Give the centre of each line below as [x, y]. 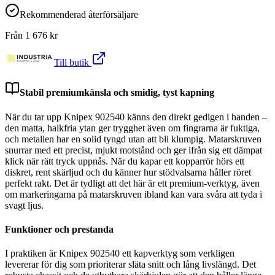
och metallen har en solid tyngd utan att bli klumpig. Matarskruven [133, 139]
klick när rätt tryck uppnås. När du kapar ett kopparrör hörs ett [125, 161]
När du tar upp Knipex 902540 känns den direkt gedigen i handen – [136, 117]
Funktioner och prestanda [59, 229]
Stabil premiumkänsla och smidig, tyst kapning [117, 93]
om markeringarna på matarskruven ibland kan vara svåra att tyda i [134, 194]
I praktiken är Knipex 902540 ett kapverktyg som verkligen [120, 254]
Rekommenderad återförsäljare [79, 14]
